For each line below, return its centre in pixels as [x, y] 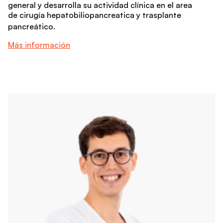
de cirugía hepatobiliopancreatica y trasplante [95, 15]
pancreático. [32, 26]
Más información [39, 45]
